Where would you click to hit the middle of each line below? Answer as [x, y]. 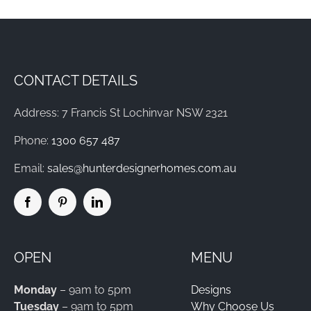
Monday [36, 290]
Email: [30, 169]
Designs [211, 290]
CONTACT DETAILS [75, 81]
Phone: [32, 141]
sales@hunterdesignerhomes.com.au [142, 169]
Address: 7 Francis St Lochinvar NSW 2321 [120, 113]
